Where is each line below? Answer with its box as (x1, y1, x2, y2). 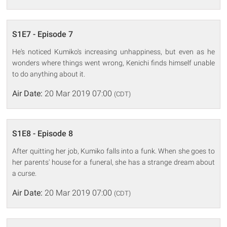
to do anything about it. (12, 69, 86, 78)
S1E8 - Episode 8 (12, 128, 73, 138)
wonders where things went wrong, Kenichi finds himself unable (12, 58, 215, 67)
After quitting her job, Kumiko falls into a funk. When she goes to (12, 146, 215, 155)
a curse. (12, 169, 37, 177)
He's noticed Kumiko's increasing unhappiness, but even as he (12, 47, 215, 56)
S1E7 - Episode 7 (12, 29, 73, 39)
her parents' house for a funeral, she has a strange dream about (12, 158, 215, 166)
